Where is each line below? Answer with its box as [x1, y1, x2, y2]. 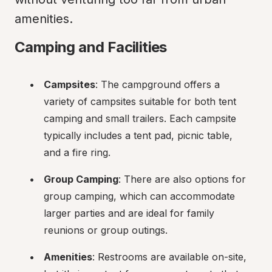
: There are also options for [118, 173, 246, 185]
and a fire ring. [44, 146, 110, 158]
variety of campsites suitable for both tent [44, 95, 236, 107]
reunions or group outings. [44, 224, 168, 236]
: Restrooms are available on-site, [92, 251, 246, 263]
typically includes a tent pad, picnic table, [44, 129, 233, 141]
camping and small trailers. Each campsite [44, 112, 236, 124]
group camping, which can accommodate [44, 190, 235, 202]
